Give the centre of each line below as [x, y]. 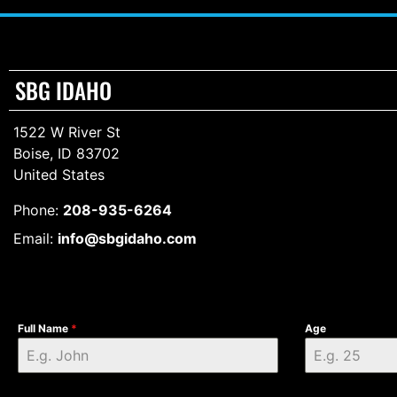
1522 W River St [67, 132]
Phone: [38, 210]
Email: [35, 238]
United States [59, 174]
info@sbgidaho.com [127, 238]
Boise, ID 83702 [66, 153]
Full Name [44, 328]
